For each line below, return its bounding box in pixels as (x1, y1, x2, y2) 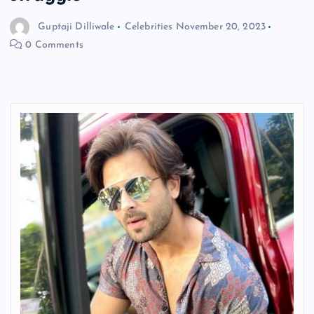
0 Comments (22, 40, 83, 51)
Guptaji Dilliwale (38, 21, 115, 32)
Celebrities (124, 21, 173, 32)
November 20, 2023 (175, 21, 266, 32)
